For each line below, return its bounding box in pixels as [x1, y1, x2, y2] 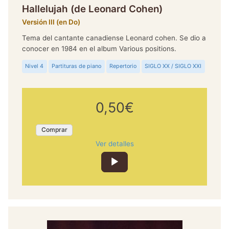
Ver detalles [95, 139, 134, 148]
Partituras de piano [52, 62, 102, 70]
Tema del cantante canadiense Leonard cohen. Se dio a [21, 33, 206, 42]
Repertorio [109, 62, 137, 70]
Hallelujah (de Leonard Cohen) [21, 3, 163, 15]
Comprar [41, 126, 67, 134]
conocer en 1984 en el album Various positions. [21, 44, 176, 53]
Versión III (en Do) [21, 17, 80, 26]
